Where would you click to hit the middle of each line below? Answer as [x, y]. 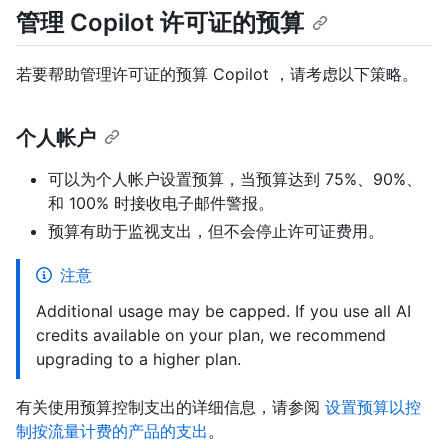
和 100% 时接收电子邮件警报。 [161, 203]
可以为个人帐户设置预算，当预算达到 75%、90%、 [235, 179]
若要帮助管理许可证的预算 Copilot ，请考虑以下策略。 [217, 74]
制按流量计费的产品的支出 [112, 431]
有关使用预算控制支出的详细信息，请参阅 [170, 407]
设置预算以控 [373, 407]
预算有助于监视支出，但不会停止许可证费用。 [216, 231]
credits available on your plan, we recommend [211, 335]
